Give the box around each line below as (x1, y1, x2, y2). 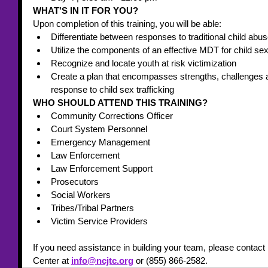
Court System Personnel (51, 124, 147, 134)
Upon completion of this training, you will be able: (33, 19, 221, 29)
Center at (33, 255, 71, 266)
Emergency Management (51, 137, 150, 147)
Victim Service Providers (51, 216, 148, 226)
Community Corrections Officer (51, 111, 173, 121)
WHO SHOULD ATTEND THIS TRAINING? (33, 98, 210, 108)
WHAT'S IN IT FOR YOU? (33, 5, 141, 16)
